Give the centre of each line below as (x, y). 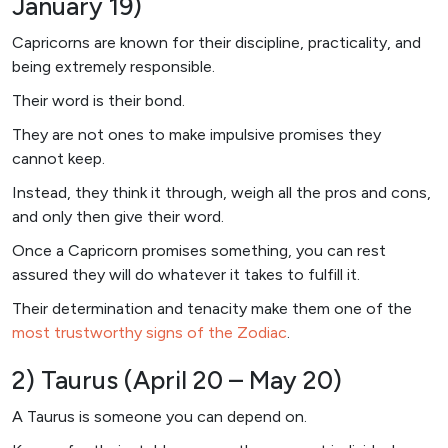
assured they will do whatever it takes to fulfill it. (186, 274)
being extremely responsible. (113, 66)
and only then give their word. (118, 216)
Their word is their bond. (98, 100)
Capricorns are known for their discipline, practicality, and (216, 42)
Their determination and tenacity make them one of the (212, 308)
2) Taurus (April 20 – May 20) (177, 379)
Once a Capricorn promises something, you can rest (199, 250)
